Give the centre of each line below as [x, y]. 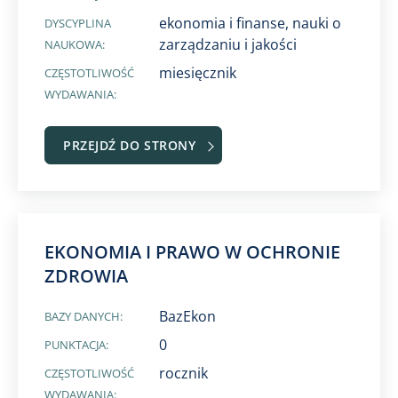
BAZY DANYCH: [84, 316]
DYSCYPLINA [78, 23]
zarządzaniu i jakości [228, 44]
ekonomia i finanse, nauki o [251, 23]
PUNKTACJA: [76, 345]
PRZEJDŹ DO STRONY [130, 145]
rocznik [184, 373]
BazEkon [188, 316]
